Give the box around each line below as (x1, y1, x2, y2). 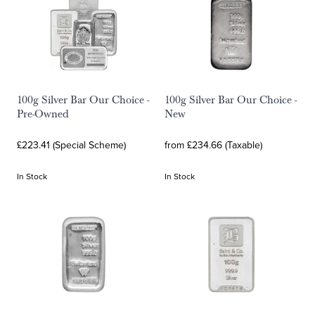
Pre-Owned (17, 107, 69, 121)
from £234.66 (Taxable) (165, 138, 262, 152)
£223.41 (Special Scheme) (17, 138, 126, 152)
